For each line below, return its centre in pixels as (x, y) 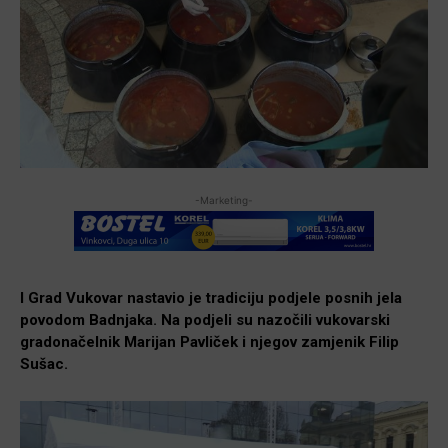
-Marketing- (224, 199)
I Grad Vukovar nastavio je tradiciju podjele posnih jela (211, 297)
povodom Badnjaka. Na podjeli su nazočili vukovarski (205, 319)
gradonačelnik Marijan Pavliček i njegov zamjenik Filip (209, 341)
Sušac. (44, 363)
